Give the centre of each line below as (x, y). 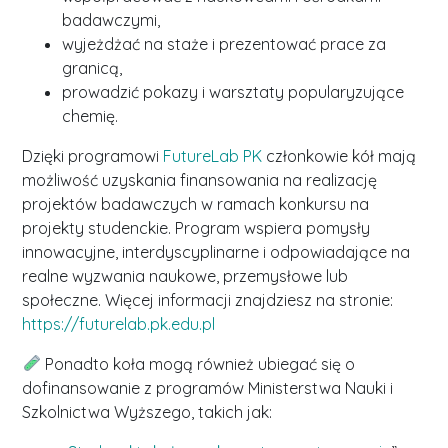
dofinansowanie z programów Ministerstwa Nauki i (208, 387)
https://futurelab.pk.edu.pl (119, 323)
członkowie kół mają (339, 155)
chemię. (90, 115)
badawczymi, (111, 19)
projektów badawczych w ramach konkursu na (196, 203)
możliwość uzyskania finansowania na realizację (200, 179)
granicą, (92, 67)
